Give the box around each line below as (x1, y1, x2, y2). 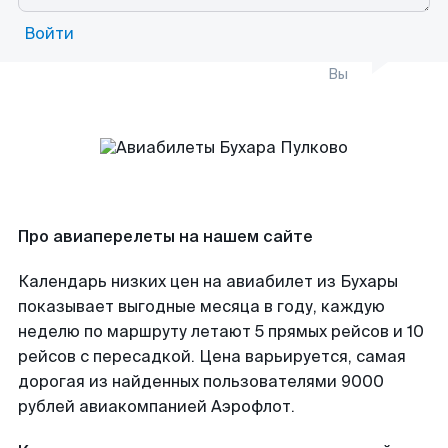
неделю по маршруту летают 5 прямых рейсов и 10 (18, 321, 424, 342)
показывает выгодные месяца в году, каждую (18, 296, 385, 317)
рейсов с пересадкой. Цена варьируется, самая (18, 346, 406, 367)
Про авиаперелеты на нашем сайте (18, 226, 313, 247)
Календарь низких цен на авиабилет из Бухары (18, 271, 398, 292)
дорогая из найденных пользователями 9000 (18, 371, 384, 392)
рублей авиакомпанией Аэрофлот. (18, 396, 295, 417)
